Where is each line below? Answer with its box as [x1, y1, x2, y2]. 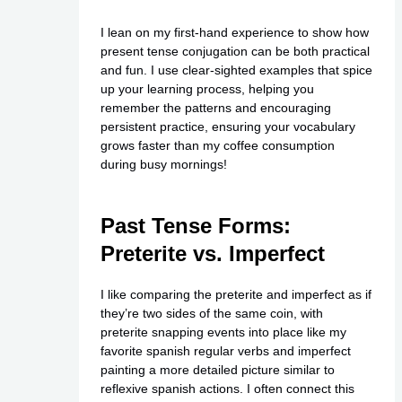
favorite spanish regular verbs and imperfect [100, 344, 351, 359]
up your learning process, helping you [100, 81, 314, 96]
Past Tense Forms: [100, 214, 291, 239]
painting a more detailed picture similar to [100, 363, 335, 378]
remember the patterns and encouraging [100, 100, 331, 115]
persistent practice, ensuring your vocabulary [100, 118, 355, 134]
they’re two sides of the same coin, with [100, 306, 323, 321]
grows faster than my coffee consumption [100, 137, 335, 153]
